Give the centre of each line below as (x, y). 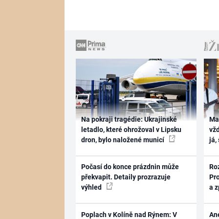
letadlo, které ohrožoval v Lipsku (131, 129)
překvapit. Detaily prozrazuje (126, 177)
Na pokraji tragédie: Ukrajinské (129, 119)
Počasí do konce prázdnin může (130, 167)
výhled (92, 187)
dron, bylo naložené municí (123, 140)
